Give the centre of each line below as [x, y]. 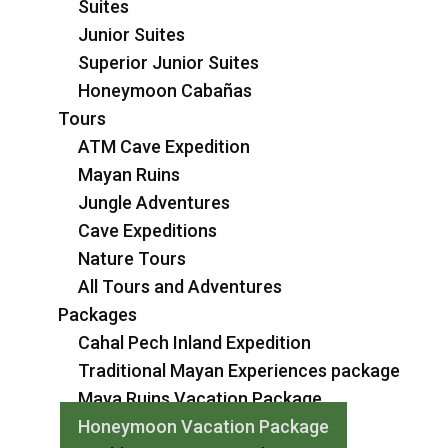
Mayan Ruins [129, 174]
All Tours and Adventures [180, 286]
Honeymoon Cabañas [165, 90]
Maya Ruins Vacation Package [200, 398]
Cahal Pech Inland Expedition [194, 342]
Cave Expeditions [147, 230]
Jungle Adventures [154, 202]
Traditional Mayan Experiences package [239, 370]
